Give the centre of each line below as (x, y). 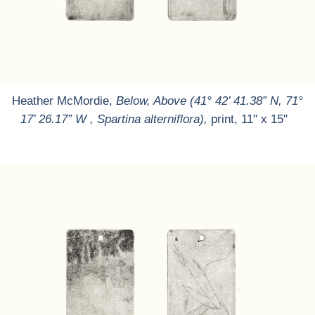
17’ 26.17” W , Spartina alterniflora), (114, 119)
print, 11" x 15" (253, 119)
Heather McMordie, (64, 101)
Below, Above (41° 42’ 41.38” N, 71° (210, 101)
